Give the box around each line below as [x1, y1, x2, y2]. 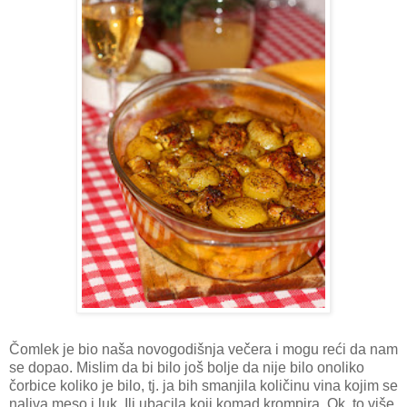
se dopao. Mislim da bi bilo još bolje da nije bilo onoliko [9, 359, 364, 375]
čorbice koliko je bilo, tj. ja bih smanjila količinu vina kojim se [9, 377, 398, 393]
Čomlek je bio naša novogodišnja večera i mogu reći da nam [9, 341, 398, 357]
